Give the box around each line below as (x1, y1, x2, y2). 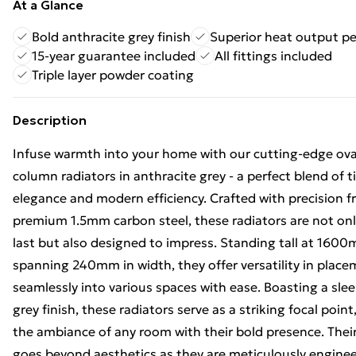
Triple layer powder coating (32, 67, 194, 83)
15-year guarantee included (32, 48, 195, 64)
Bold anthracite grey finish (32, 29, 191, 44)
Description (13, 112, 87, 128)
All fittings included (215, 48, 332, 64)
